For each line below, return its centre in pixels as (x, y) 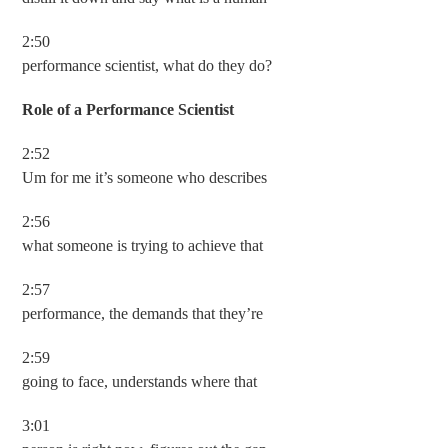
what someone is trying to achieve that (143, 245)
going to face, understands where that (140, 381)
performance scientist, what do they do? (147, 65)
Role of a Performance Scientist (128, 109)
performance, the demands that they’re (143, 313)
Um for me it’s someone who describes (145, 177)
